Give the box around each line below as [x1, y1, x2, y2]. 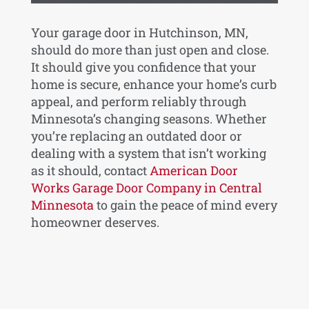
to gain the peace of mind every [96, 196, 277, 213]
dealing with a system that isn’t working [30, 144, 266, 161]
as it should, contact [30, 161, 150, 179]
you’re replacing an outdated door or [30, 127, 242, 144]
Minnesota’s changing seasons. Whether [30, 110, 267, 127]
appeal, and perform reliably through [30, 92, 247, 110]
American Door [149, 161, 238, 179]
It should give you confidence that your [30, 58, 257, 75]
